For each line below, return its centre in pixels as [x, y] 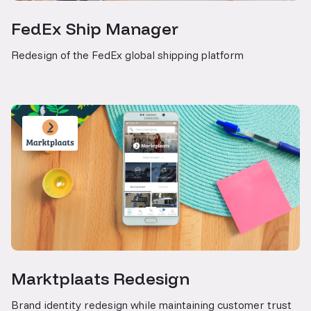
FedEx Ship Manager [95, 28]
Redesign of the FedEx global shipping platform [127, 54]
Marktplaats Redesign [100, 278]
